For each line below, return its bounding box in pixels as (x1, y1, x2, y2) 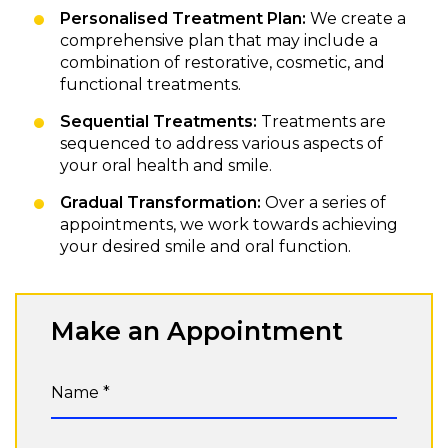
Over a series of (261, 192, 386, 212)
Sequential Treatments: (60, 111, 257, 131)
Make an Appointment (51, 316, 344, 347)
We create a (306, 8, 406, 28)
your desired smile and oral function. (60, 236, 351, 256)
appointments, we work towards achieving (60, 214, 398, 234)
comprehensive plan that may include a (60, 30, 378, 50)
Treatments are (257, 111, 386, 131)
